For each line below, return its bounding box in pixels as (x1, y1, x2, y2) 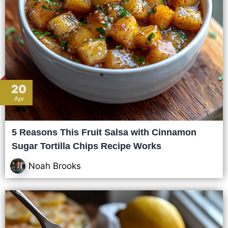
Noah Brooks (28, 160, 81, 171)
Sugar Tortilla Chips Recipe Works (12, 141, 161, 151)
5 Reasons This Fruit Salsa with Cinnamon (12, 127, 196, 137)
